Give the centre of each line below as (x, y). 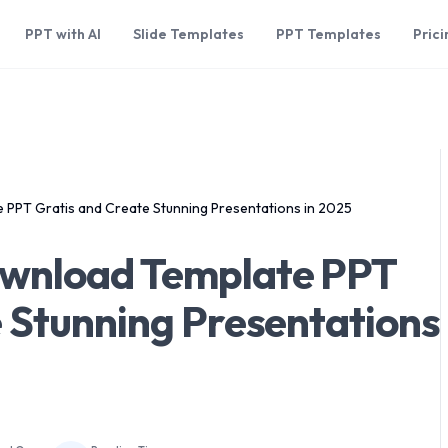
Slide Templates (189, 34)
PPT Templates (329, 34)
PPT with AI (63, 34)
